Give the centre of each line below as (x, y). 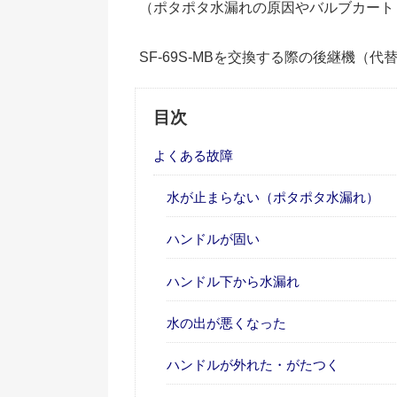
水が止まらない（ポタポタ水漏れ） (273, 198)
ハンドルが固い (213, 239)
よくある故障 (193, 156)
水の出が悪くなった (226, 323)
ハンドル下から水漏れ (233, 281)
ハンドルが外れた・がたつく (253, 364)
